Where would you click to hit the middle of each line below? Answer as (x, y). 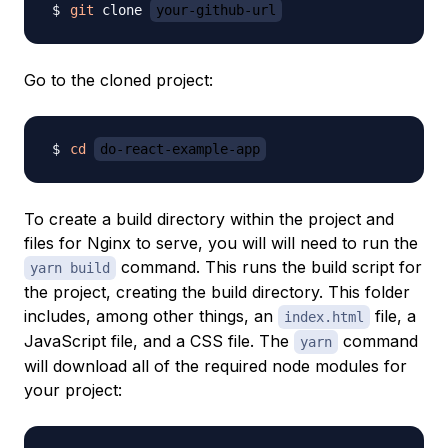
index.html (324, 317)
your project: (73, 390)
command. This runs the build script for (269, 267)
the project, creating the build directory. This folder (217, 292)
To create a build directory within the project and (209, 219)
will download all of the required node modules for (215, 366)
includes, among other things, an (151, 316)
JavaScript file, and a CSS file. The (159, 341)
